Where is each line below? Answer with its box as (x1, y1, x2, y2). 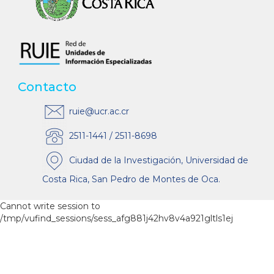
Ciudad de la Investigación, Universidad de (67, 154, 248, 166)
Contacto (18, 80, 76, 95)
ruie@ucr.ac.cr (67, 105, 129, 117)
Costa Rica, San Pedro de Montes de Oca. (42, 174, 220, 185)
